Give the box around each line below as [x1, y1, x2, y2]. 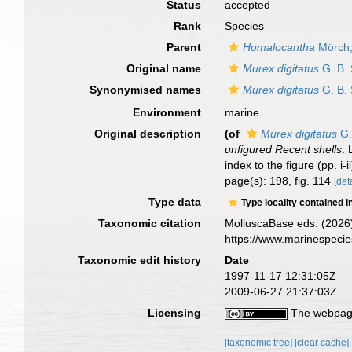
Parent [167, 41, 202, 53]
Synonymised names [90, 83, 202, 96]
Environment [133, 106, 202, 119]
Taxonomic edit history [78, 254, 202, 266]
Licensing [148, 306, 202, 319]
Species [225, 20, 265, 32]
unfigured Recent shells [225, 143, 343, 156]
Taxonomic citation [98, 217, 202, 229]
